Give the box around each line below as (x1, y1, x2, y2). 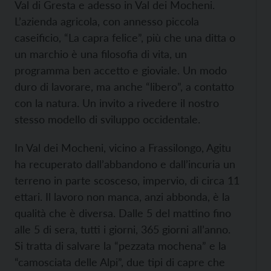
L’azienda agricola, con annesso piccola (15, 15, 199, 28)
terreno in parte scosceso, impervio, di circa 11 (15, 174, 240, 188)
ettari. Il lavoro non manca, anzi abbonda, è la (15, 190, 230, 204)
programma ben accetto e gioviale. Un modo (15, 64, 227, 77)
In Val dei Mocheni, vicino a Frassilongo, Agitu (15, 141, 231, 155)
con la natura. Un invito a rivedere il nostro (15, 96, 219, 110)
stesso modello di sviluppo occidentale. (15, 113, 200, 126)
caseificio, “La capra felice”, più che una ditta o (15, 31, 235, 45)
